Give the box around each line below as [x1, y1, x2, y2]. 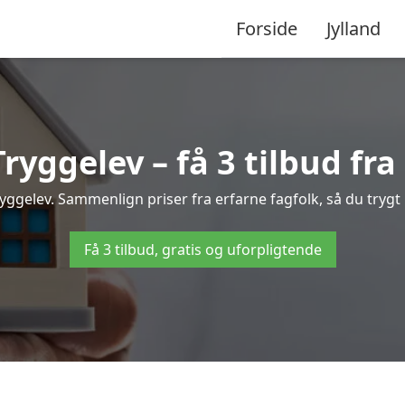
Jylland [326, 15, 381, 41]
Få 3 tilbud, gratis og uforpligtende [83, 240, 322, 259]
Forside [236, 15, 297, 41]
